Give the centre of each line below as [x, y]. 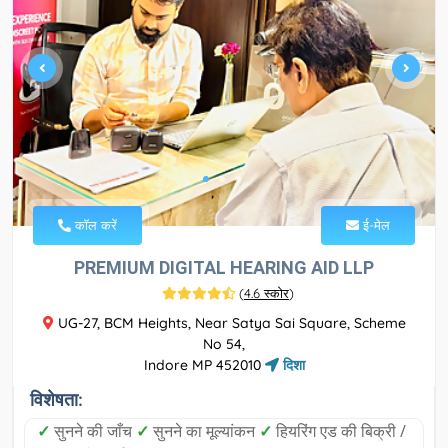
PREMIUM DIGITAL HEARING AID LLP [224, 268]
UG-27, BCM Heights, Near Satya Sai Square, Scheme [229, 323]
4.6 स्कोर [266, 293]
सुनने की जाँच [93, 431]
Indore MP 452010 [204, 365]
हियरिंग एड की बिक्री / [339, 431]
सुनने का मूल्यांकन [204, 431]
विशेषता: [56, 400]
